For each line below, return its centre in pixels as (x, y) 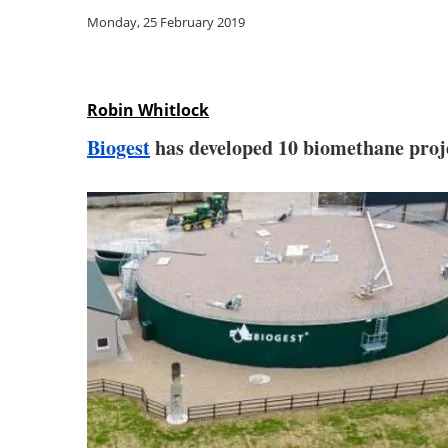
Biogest (118, 147)
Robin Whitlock (148, 110)
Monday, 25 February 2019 (166, 22)
